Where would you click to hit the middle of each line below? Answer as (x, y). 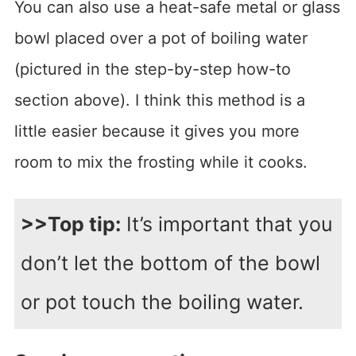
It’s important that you (226, 224)
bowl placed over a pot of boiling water (161, 39)
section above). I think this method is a (159, 101)
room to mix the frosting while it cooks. (161, 163)
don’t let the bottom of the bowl (170, 263)
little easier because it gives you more (157, 132)
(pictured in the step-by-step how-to (152, 70)
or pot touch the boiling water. (162, 302)
